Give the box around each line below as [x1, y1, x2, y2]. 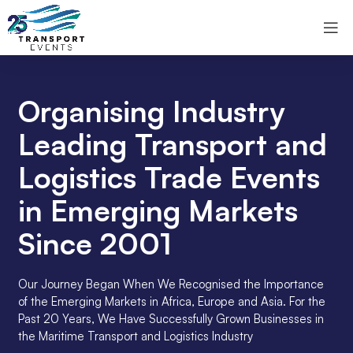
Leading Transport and [17, 126, 327, 162]
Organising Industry [17, 93, 285, 129]
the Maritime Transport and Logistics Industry [17, 329, 253, 344]
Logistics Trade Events [17, 159, 320, 195]
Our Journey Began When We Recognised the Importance [17, 277, 324, 292]
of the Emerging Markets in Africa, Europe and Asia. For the [17, 294, 325, 309]
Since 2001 [17, 225, 172, 262]
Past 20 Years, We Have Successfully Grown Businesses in [17, 311, 324, 326]
